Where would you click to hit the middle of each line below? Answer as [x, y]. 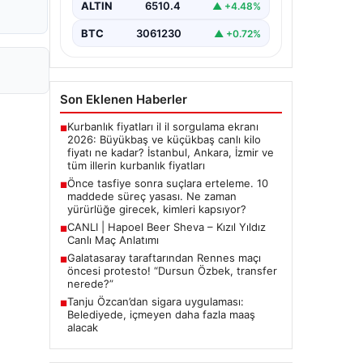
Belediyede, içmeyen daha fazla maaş [161, 292]
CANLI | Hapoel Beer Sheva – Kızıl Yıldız [167, 204]
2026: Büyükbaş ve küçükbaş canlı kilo [164, 117]
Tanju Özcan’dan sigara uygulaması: [156, 279]
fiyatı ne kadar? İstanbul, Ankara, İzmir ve [171, 130]
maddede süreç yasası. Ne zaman [152, 173]
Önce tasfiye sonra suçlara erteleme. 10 [168, 160]
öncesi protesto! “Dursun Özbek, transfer [172, 248]
